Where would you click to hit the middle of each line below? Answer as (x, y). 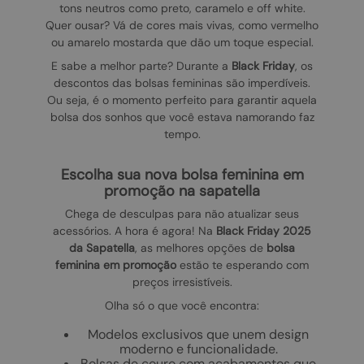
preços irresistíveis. (182, 282)
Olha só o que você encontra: (182, 306)
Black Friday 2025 (264, 231)
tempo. (182, 134)
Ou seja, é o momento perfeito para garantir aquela (182, 100)
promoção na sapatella (182, 191)
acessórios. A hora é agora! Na (134, 231)
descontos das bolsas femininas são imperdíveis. (182, 83)
